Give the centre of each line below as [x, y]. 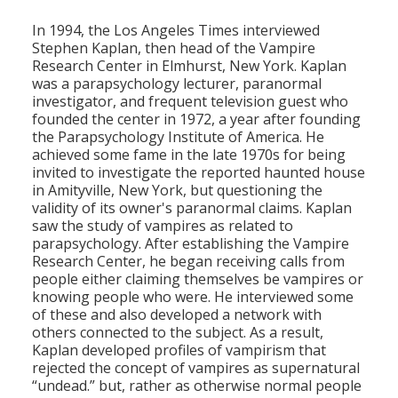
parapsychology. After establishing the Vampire [191, 244]
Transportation [213, 156]
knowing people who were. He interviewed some [193, 297]
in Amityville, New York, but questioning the [177, 191]
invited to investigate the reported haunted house [199, 173]
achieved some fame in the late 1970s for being [189, 155]
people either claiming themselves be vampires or [198, 279]
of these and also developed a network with [177, 315]
